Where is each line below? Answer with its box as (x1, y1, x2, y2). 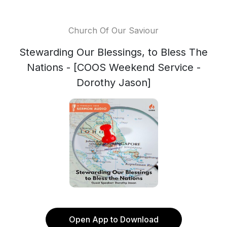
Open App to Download (68, 214, 159, 224)
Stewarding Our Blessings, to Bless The (19, 46, 208, 58)
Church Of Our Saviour (68, 25, 159, 35)
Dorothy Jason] (76, 77, 151, 89)
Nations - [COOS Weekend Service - (26, 61, 201, 73)
